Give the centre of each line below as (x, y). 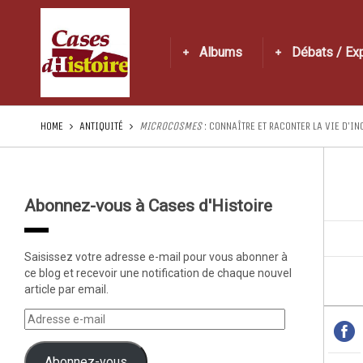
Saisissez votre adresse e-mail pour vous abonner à (156, 257)
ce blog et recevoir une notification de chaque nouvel (158, 273)
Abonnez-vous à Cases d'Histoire (148, 206)
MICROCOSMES (171, 126)
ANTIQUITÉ (101, 126)
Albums (221, 52)
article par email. (66, 289)
